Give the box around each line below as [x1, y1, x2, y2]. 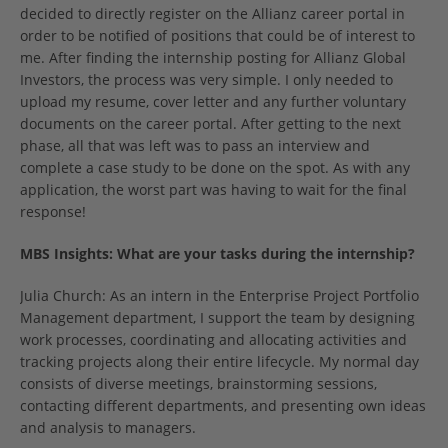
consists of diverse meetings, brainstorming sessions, [20, 374, 377, 394]
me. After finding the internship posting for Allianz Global [20, 48, 406, 68]
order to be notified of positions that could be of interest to [20, 26, 415, 46]
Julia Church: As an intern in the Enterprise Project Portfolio [20, 286, 419, 306]
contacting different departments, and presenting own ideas [20, 396, 426, 416]
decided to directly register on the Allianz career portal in [20, 4, 405, 24]
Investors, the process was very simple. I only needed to [20, 70, 393, 90]
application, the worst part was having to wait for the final [20, 180, 407, 200]
